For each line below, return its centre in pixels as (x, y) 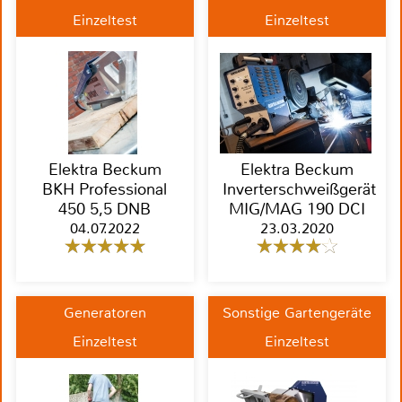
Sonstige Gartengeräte (297, 313)
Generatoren (105, 313)
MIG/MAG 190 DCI (297, 210)
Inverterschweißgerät (299, 190)
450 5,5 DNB (105, 210)
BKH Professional (105, 190)
